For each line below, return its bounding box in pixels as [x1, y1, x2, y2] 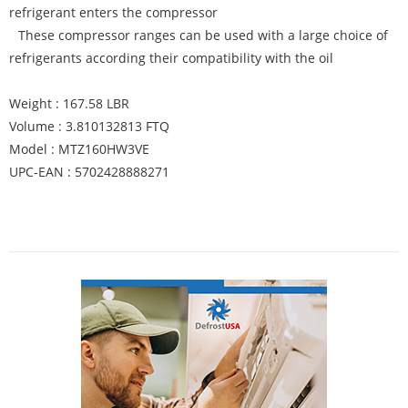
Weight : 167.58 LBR [9, 95, 129, 112]
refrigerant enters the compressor [9, 4, 218, 21]
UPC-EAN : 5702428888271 [9, 163, 169, 180]
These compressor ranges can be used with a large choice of [18, 26, 388, 44]
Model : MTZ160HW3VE [9, 140, 149, 158]
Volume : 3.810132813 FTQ [9, 117, 169, 135]
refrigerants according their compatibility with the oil [9, 49, 333, 66]
